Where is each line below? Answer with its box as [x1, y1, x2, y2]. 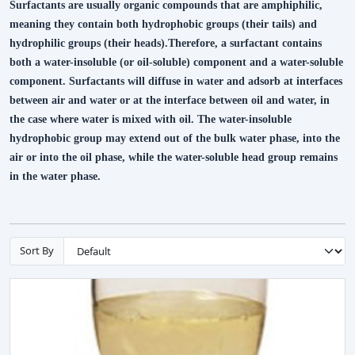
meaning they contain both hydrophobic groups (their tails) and [10, 17, 317, 30]
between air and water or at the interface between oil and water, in [10, 94, 330, 106]
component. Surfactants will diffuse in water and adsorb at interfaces [10, 74, 342, 87]
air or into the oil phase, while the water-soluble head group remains [10, 151, 338, 163]
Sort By [20, 243, 54, 258]
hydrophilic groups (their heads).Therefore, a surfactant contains [10, 36, 322, 49]
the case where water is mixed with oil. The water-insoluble [10, 113, 292, 125]
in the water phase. [10, 170, 101, 182]
